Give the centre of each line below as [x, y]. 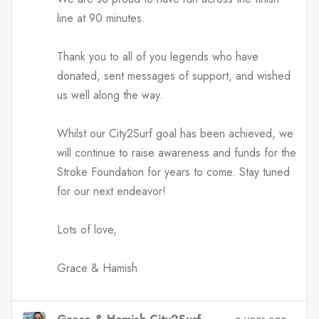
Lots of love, [87, 229]
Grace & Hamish [97, 268]
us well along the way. [110, 95]
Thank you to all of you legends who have [158, 56]
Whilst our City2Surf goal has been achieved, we [175, 133]
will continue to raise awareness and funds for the [177, 152]
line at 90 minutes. [101, 18]
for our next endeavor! [111, 191]
